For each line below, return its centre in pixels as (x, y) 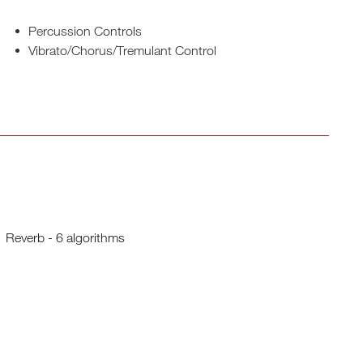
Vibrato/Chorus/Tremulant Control (123, 50)
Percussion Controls (85, 31)
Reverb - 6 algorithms (66, 237)
